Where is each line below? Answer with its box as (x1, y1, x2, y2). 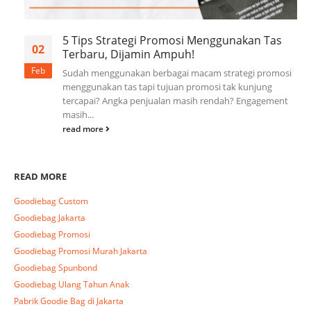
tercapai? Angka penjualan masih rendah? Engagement (62, 94, 288, 107)
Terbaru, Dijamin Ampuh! (62, 46, 194, 62)
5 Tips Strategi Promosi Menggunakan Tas (62, 32, 282, 48)
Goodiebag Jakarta (14, 211, 85, 224)
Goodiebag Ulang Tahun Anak (14, 278, 129, 290)
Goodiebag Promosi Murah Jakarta (14, 244, 147, 257)
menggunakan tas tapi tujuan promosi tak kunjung (62, 80, 272, 93)
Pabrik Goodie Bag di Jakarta (14, 294, 124, 307)
